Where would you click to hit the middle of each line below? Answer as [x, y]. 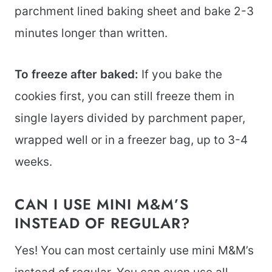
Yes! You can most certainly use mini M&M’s [134, 250]
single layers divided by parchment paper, [130, 118]
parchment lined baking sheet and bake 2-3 [134, 11]
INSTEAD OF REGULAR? [103, 223]
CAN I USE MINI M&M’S [102, 204]
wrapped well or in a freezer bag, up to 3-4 [131, 140]
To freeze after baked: [76, 74]
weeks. [33, 161]
